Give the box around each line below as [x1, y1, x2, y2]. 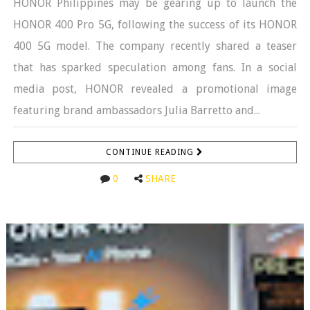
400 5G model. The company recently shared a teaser [12, 39, 298, 53]
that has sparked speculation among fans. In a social [12, 60, 298, 74]
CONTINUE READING [106, 147, 197, 157]
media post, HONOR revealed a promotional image [12, 82, 298, 95]
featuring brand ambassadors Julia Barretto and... [12, 103, 260, 117]
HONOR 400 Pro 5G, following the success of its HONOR [12, 17, 298, 31]
